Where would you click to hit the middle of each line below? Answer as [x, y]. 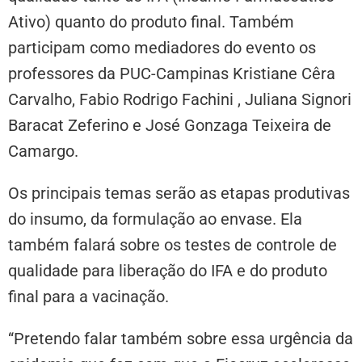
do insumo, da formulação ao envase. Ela [155, 219]
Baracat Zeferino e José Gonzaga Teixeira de [170, 126]
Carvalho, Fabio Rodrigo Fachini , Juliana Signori [180, 100]
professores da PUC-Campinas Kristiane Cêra [172, 74]
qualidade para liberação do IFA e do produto [168, 271]
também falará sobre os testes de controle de [173, 245]
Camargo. [43, 152]
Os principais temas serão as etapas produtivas [179, 194]
